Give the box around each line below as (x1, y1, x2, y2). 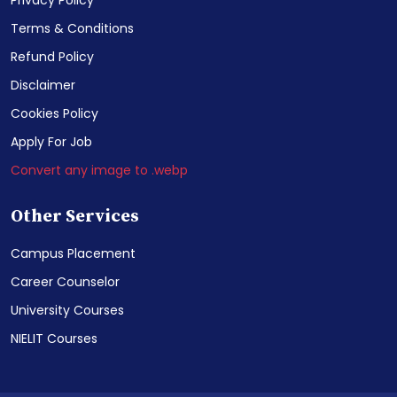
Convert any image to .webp (11, 161, 188, 180)
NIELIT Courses (11, 330, 97, 348)
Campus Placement (11, 245, 136, 263)
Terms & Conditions (11, 19, 134, 38)
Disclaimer (11, 76, 75, 95)
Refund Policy (11, 48, 94, 66)
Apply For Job (11, 133, 92, 152)
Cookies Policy (11, 105, 98, 123)
